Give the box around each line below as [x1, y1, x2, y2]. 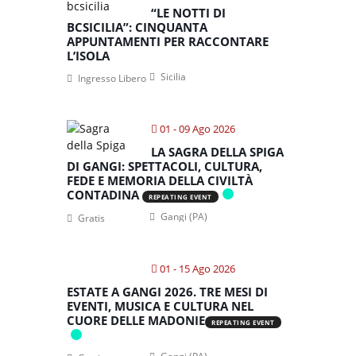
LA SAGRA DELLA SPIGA [151, 144, 284, 160]
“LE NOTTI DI [151, 5, 226, 21]
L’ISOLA [67, 48, 110, 64]
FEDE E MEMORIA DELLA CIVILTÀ [67, 172, 253, 188]
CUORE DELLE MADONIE [67, 312, 205, 328]
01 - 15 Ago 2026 [160, 261, 235, 276]
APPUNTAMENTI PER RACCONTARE [67, 33, 269, 49]
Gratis [78, 211, 105, 225]
